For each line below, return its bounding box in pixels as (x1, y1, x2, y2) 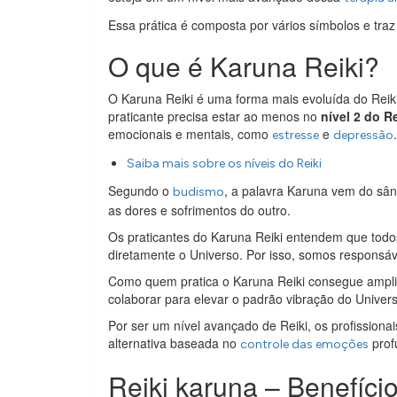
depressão (333, 128, 393, 143)
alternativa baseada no (108, 334, 240, 352)
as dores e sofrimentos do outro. (108, 201, 291, 219)
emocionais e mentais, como (108, 125, 272, 143)
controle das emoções (240, 337, 369, 352)
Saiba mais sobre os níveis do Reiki (127, 156, 322, 171)
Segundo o (108, 182, 173, 199)
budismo (173, 184, 224, 199)
